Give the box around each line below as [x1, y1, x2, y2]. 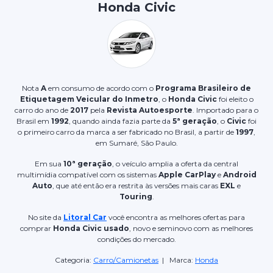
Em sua [35, 158, 63, 168]
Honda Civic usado [53, 223, 129, 233]
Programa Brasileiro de [155, 83, 251, 93]
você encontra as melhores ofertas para [107, 212, 245, 222]
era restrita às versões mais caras [105, 180, 220, 190]
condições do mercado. [97, 234, 176, 244]
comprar [20, 223, 53, 233]
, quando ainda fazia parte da [69, 116, 171, 126]
